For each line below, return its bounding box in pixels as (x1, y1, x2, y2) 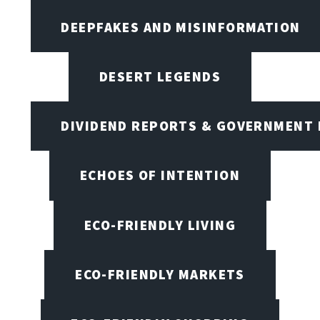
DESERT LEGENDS (99, 67, 221, 85)
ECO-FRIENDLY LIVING (84, 216, 236, 234)
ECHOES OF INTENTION (79, 166, 241, 184)
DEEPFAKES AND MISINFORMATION (61, 18, 301, 36)
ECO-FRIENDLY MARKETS (75, 266, 245, 284)
